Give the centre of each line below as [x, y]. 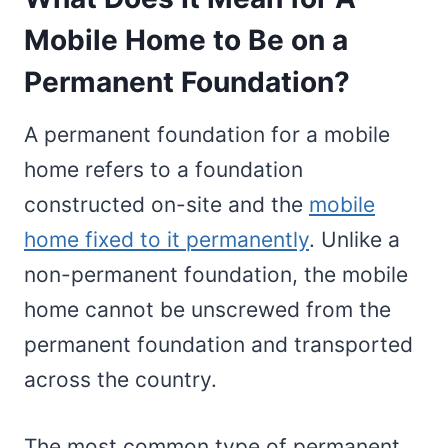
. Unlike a [354, 239]
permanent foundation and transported [218, 344]
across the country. [120, 379]
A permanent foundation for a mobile [207, 134]
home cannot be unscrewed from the [207, 309]
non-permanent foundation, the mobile [216, 274]
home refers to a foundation [163, 169]
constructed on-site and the [166, 204]
